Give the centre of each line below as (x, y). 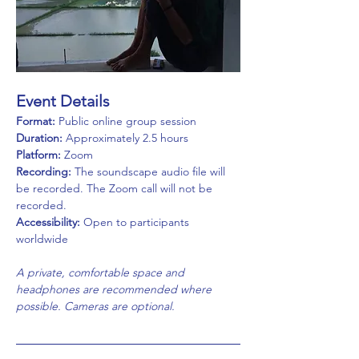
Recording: (44, 171)
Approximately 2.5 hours (125, 137)
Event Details (63, 101)
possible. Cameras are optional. (95, 306)
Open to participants (136, 222)
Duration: (39, 137)
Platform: (38, 154)
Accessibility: (48, 222)
